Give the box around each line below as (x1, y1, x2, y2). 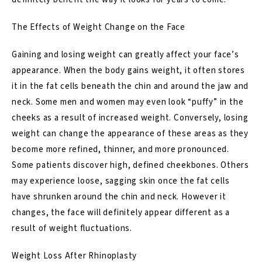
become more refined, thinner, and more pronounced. (12, 143, 229, 156)
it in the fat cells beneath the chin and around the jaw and (12, 80, 249, 92)
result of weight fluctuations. (12, 222, 133, 235)
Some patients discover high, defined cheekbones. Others (12, 158, 249, 171)
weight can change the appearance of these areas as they (12, 127, 249, 140)
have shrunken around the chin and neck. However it (12, 190, 226, 203)
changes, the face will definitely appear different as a (12, 206, 230, 219)
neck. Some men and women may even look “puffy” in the (12, 95, 244, 108)
